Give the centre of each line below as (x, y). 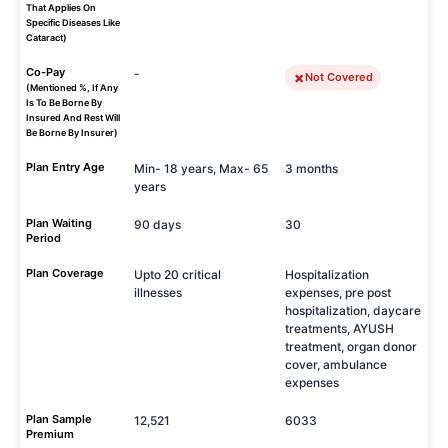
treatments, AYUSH (339, 328)
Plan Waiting (59, 223)
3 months (311, 168)
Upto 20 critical (177, 274)
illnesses (158, 292)
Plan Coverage (65, 273)
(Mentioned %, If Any (72, 87)
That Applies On (61, 7)
